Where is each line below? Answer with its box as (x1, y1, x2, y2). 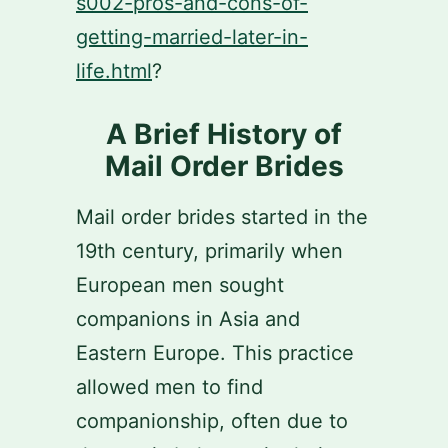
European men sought (76, 273, 284, 297)
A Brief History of (106, 117, 342, 151)
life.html (76, 59, 152, 83)
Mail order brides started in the (76, 205, 368, 229)
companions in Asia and (76, 307, 300, 331)
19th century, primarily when (76, 239, 343, 263)
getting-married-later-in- (76, 25, 308, 49)
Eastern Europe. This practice (76, 341, 354, 365)
